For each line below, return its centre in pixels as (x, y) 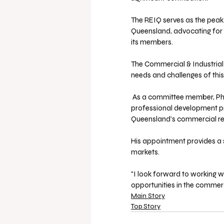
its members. (153, 42)
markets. (145, 152)
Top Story (146, 206)
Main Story (148, 195)
